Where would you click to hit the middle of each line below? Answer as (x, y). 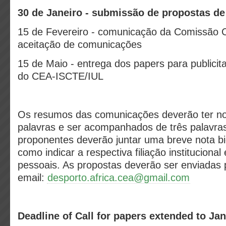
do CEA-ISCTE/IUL (61, 76)
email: (33, 178)
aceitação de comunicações (81, 44)
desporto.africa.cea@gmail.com (119, 178)
